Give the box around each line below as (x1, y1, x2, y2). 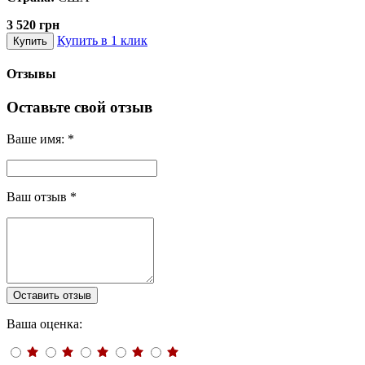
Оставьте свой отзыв (7, 99, 152, 117)
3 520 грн (7, 17, 59, 32)
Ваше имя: (7, 132, 68, 147)
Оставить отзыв (13, 289, 91, 302)
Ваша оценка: (7, 317, 82, 332)
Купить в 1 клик (57, 33, 147, 47)
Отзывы (7, 67, 56, 81)
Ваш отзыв (7, 190, 70, 204)
